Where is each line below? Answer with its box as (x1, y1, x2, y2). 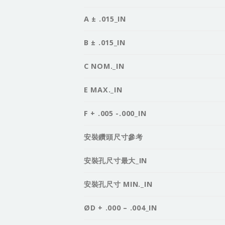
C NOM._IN (84, 61, 125, 71)
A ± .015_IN (84, 14, 126, 24)
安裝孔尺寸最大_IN (84, 156, 148, 166)
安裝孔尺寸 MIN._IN (84, 179, 153, 189)
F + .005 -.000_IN (84, 108, 147, 119)
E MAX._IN (84, 85, 123, 95)
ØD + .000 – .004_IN (84, 203, 157, 213)
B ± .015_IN (84, 38, 126, 48)
